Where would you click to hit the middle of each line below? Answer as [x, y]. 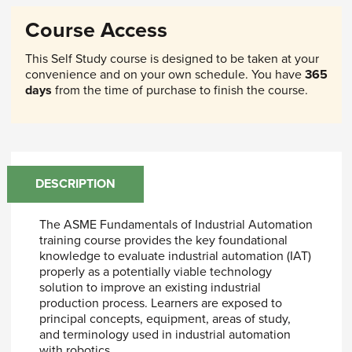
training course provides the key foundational [163, 240]
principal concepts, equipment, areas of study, [165, 319]
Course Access [96, 30]
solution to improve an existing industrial [150, 287]
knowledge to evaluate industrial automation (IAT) [175, 256]
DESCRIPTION [75, 184]
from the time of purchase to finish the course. [180, 90]
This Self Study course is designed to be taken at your [172, 59]
